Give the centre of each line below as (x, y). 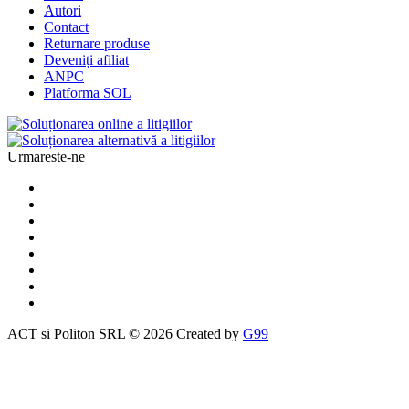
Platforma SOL (88, 93)
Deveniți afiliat (86, 60)
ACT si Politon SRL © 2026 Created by (125, 334)
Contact (66, 27)
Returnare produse (97, 43)
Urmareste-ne (46, 157)
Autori (63, 10)
